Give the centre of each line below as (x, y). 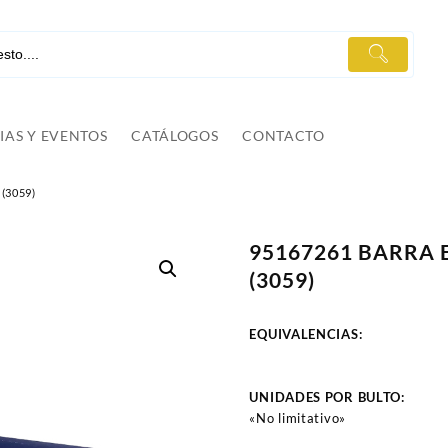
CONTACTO (283, 136)
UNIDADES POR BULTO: (329, 397)
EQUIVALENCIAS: (306, 334)
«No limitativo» (297, 418)
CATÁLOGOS (175, 136)
